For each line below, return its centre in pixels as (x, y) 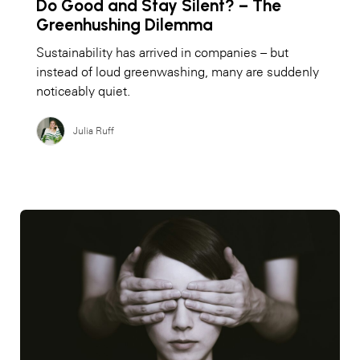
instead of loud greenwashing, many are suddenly (178, 72)
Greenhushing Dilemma (125, 25)
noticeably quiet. (83, 91)
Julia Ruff (94, 131)
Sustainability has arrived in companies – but (162, 53)
